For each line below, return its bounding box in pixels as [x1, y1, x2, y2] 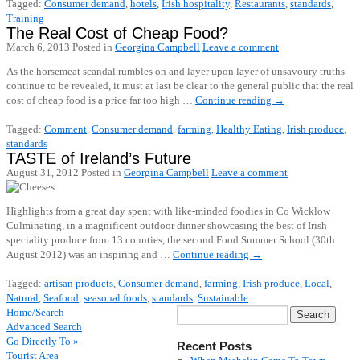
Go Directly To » [6, 335, 79, 347]
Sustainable [198, 292, 248, 304]
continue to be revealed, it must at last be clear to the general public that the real [6, 80, 354, 92]
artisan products [44, 277, 113, 289]
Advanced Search [6, 321, 82, 333]
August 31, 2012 [6, 166, 79, 178]
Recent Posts [177, 339, 252, 353]
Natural [6, 292, 39, 304]
